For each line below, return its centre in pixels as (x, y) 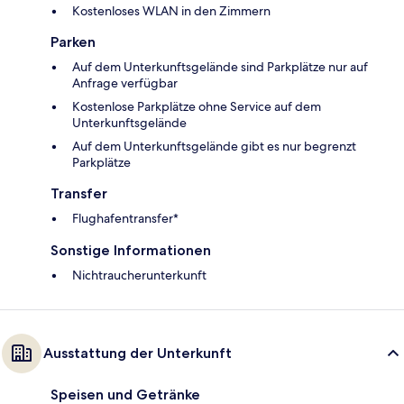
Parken (73, 41)
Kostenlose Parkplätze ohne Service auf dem (197, 106)
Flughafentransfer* (125, 218)
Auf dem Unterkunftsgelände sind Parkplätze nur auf (220, 66)
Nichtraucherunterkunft (139, 275)
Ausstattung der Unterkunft (138, 353)
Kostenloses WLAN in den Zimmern (171, 10)
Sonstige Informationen (131, 250)
